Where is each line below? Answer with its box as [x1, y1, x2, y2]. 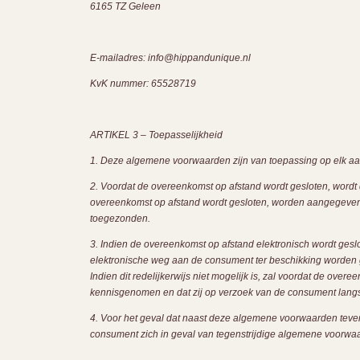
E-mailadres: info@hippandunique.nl [90, 52, 251, 63]
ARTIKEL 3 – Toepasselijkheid [90, 129, 223, 141]
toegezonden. [90, 213, 150, 224]
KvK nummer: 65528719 [90, 78, 196, 89]
